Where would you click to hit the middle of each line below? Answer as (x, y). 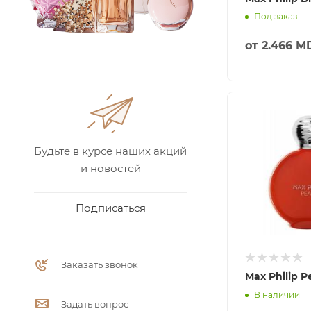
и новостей (110, 168)
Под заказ (276, 17)
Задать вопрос (95, 304)
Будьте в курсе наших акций (110, 151)
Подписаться (110, 208)
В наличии (277, 294)
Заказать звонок (100, 264)
